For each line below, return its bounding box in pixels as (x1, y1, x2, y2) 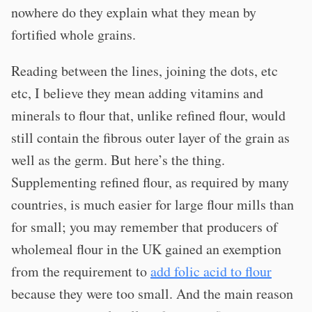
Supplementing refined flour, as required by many (11, 173, 289, 192)
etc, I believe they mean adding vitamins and (11, 84, 263, 102)
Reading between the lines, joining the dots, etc (11, 61, 278, 80)
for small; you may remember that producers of (11, 217, 278, 236)
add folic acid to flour (150, 262, 272, 281)
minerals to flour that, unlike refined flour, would (11, 106, 286, 125)
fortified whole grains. (11, 25, 136, 44)
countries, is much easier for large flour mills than (11, 195, 294, 214)
